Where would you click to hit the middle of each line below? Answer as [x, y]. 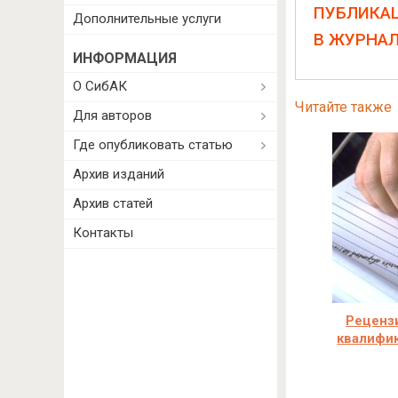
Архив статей [113, 203]
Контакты [103, 233]
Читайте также [343, 107]
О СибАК [100, 86]
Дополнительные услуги [147, 19]
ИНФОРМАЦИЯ [125, 58]
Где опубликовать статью [153, 145]
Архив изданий [119, 174]
